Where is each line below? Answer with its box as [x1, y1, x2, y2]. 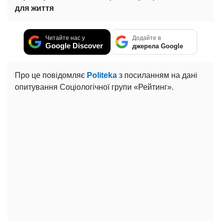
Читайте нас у [45, 35, 85, 42]
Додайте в [132, 35, 161, 42]
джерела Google [132, 42, 183, 50]
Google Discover [45, 41, 103, 50]
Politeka [87, 71, 117, 80]
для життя [15, 4, 54, 13]
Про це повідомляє [15, 71, 87, 80]
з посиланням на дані [117, 71, 197, 80]
